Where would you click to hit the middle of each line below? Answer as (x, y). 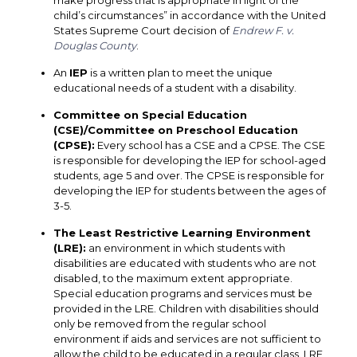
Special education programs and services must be (182, 293)
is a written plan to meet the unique (180, 73)
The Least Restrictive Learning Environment (182, 233)
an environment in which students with (185, 248)
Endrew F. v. (263, 30)
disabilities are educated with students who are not (184, 263)
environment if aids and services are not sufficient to (187, 339)
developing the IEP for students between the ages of (189, 190)
